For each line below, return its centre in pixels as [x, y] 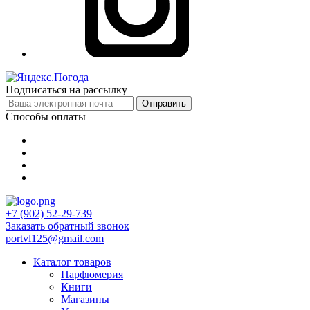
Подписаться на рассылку [66, 90]
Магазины [85, 300]
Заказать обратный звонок [67, 226]
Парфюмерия [92, 275]
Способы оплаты [46, 117]
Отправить [164, 104]
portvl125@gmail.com [55, 239]
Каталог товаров [72, 262]
